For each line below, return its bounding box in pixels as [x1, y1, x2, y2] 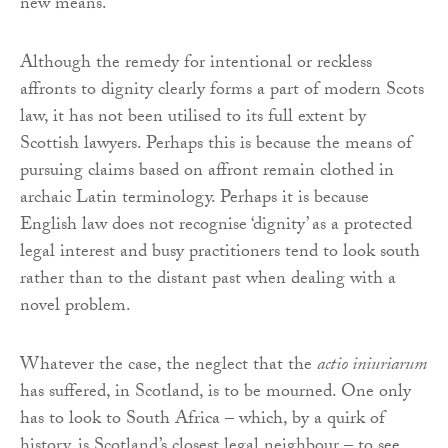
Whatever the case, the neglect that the [20, 351, 317, 383]
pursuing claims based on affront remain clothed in [20, 157, 394, 189]
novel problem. [20, 292, 131, 324]
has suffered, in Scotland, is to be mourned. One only [20, 378, 411, 410]
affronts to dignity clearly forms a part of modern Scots [20, 76, 424, 108]
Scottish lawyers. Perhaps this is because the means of [20, 130, 412, 162]
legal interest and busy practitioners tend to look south [20, 238, 420, 270]
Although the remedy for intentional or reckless [20, 49, 372, 81]
